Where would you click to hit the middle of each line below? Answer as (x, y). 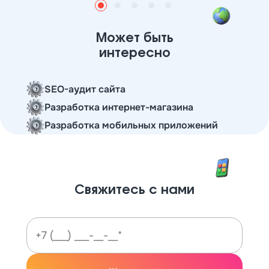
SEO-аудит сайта (85, 89)
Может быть (134, 38)
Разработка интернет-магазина (119, 107)
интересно (134, 53)
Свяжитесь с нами (134, 190)
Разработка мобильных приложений (131, 125)
